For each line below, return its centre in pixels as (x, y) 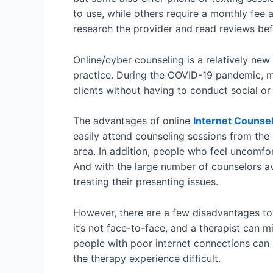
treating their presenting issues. (146, 182)
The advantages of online (133, 121)
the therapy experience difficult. (147, 258)
